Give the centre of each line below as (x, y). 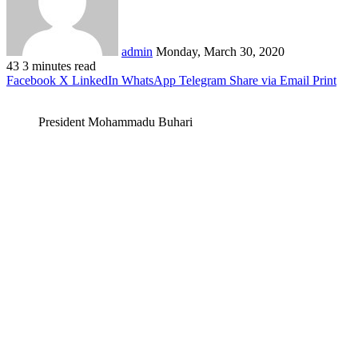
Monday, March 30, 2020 (220, 51)
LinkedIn (95, 80)
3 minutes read (59, 66)
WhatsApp (149, 80)
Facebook (31, 80)
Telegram (203, 80)
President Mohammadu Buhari (115, 121)
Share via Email (269, 80)
